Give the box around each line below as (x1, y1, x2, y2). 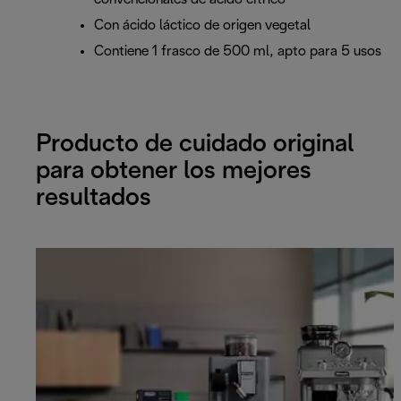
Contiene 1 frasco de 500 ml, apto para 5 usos (94, 45, 381, 59)
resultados (36, 186, 151, 210)
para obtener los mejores (36, 159, 311, 183)
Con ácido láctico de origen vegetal (94, 19, 311, 33)
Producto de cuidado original (36, 132, 354, 157)
